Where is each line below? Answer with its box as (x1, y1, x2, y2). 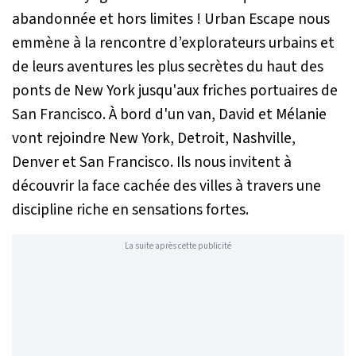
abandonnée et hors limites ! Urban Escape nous (12, 7, 330, 30)
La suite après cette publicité (125, 240, 231, 253)
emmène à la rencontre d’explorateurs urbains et (12, 31, 335, 54)
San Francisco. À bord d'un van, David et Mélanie (12, 103, 327, 126)
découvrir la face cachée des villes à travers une (12, 174, 321, 197)
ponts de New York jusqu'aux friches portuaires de (12, 79, 338, 102)
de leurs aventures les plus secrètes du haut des (12, 55, 323, 78)
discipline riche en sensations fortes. (12, 198, 249, 221)
